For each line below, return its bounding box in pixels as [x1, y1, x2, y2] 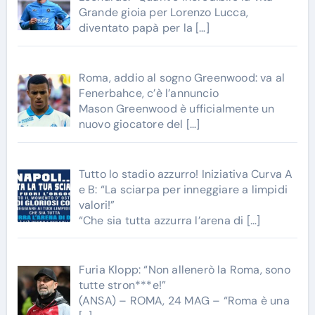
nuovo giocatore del [78, 116, 186, 131]
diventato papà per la [78, 20, 196, 35]
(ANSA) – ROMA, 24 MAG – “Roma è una [78, 293, 290, 309]
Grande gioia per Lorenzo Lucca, [78, 5, 248, 20]
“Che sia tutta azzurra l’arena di [78, 212, 247, 228]
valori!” [78, 197, 115, 212]
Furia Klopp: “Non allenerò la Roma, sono [78, 262, 290, 278]
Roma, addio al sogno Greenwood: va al [78, 70, 285, 85]
